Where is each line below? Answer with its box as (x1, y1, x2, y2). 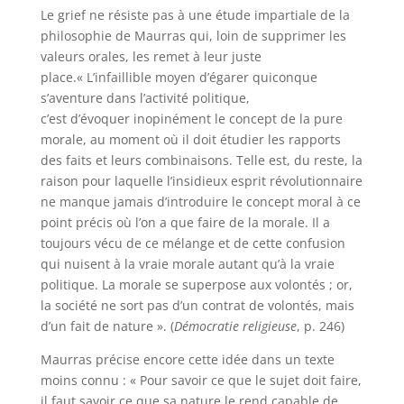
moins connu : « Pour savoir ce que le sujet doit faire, (40, 372, 362, 389)
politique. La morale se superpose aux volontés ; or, (40, 276, 353, 293)
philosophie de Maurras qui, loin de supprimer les (40, 27, 346, 44)
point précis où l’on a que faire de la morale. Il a (40, 214, 330, 231)
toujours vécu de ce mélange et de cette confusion (40, 234, 345, 252)
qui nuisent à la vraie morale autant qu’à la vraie (40, 255, 335, 272)
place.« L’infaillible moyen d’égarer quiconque (40, 69, 317, 86)
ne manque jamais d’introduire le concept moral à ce (40, 193, 361, 210)
